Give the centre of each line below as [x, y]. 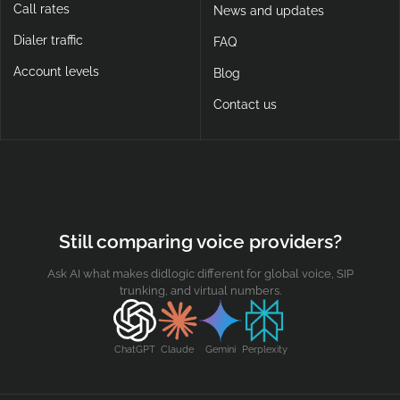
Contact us [245, 105]
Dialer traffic [48, 41]
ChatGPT [134, 349]
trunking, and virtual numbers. [200, 290]
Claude [177, 349]
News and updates [268, 11]
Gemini [220, 349]
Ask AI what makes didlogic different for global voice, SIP [200, 273]
